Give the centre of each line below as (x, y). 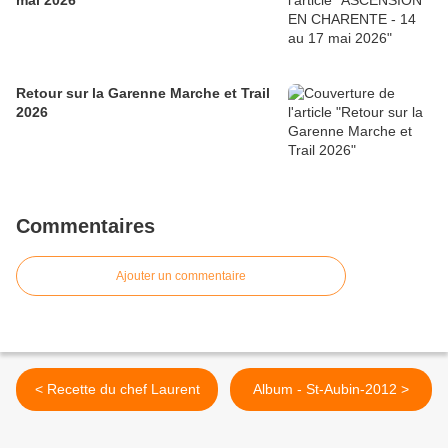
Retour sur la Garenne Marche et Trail (143, 93)
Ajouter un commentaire (181, 276)
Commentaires (85, 226)
